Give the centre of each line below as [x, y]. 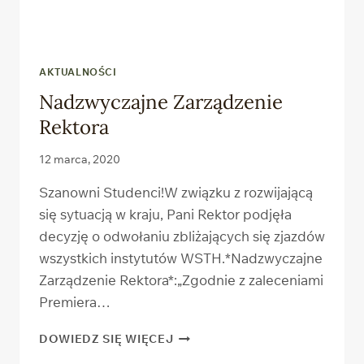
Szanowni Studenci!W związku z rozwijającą [176, 193]
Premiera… [75, 302]
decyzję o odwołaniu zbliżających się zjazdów [182, 236]
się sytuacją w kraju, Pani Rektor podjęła [165, 214]
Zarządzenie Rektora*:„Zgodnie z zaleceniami [181, 280]
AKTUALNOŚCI [78, 71]
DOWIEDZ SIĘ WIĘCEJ [106, 339]
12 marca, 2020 [80, 159]
